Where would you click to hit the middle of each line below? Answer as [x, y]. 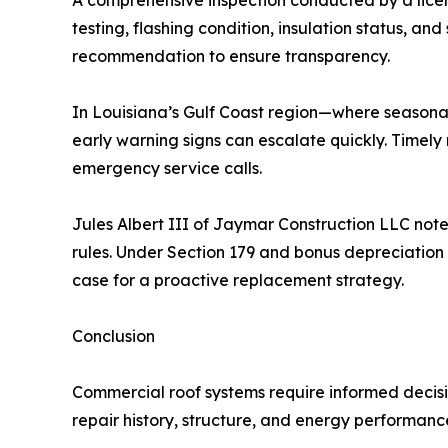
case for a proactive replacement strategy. [238, 280]
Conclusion [113, 336]
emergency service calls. [167, 168]
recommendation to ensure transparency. [231, 56]
